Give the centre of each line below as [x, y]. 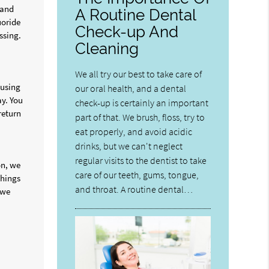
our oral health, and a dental [131, 88]
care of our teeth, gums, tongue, [137, 174]
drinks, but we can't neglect [129, 146]
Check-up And [127, 31]
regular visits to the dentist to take [141, 160]
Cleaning [107, 48]
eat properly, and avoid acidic [134, 131]
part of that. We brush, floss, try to [140, 117]
